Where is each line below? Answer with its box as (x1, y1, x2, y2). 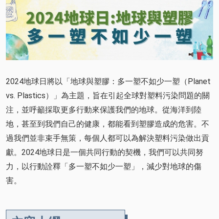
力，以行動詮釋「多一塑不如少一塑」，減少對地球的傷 (6, 161, 201, 171)
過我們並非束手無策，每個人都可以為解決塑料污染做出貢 (6, 133, 209, 143)
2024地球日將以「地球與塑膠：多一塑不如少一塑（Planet (6, 76, 211, 86)
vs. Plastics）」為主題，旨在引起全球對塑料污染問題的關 (6, 90, 210, 100)
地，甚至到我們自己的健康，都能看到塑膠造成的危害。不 (6, 119, 209, 129)
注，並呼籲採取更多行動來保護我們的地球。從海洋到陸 (6, 105, 201, 114)
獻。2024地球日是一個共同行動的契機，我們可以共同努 (6, 147, 203, 157)
